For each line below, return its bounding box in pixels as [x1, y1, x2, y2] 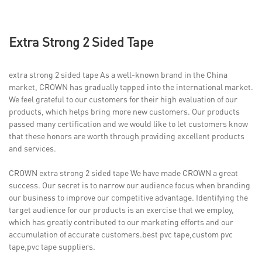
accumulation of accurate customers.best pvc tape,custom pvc [9, 228, 233, 239]
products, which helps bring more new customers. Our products [9, 105, 240, 116]
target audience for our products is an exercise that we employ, [9, 204, 234, 215]
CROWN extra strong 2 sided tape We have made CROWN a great [9, 167, 238, 178]
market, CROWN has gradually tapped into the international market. [9, 81, 253, 92]
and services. [9, 142, 56, 153]
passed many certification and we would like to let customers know [9, 118, 248, 129]
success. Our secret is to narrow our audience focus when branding [9, 179, 250, 190]
